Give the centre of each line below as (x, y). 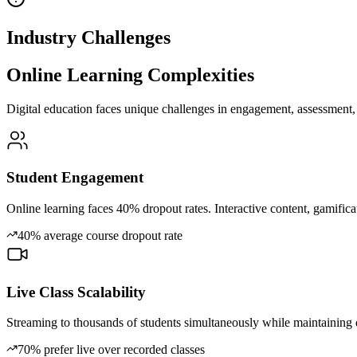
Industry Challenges (88, 37)
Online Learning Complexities (130, 75)
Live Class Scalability (76, 292)
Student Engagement (75, 178)
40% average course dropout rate (100, 235)
